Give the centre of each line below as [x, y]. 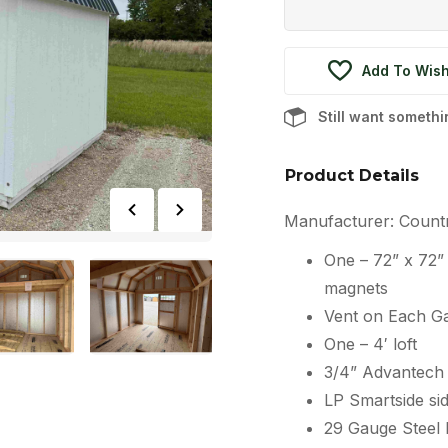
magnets [355, 288]
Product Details [351, 175]
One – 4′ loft [370, 344]
